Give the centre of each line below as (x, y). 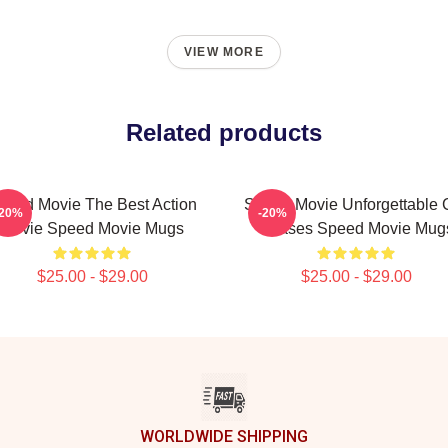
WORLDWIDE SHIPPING (224, 436)
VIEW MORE (224, 52)
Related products (224, 132)
